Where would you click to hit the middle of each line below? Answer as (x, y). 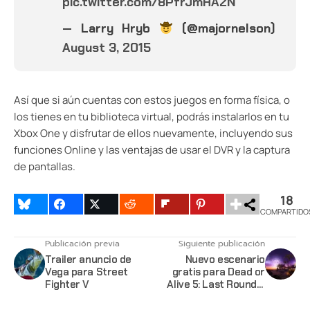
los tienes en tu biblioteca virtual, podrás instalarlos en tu (152, 117)
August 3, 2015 (107, 48)
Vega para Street (86, 272)
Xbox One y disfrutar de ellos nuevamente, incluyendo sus (153, 134)
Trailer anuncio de (88, 260)
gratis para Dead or (218, 272)
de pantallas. (45, 167)
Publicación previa (82, 244)
